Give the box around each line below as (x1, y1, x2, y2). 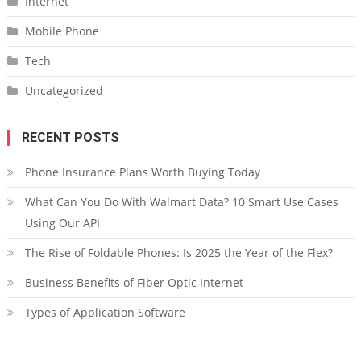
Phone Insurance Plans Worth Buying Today (24, 164, 260, 180)
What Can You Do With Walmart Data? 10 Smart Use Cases (24, 194, 338, 210)
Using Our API (24, 215, 100, 231)
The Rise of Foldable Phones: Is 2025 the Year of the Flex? (24, 245, 333, 261)
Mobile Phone (24, 23, 99, 39)
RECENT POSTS (21, 130, 119, 146)
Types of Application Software (24, 305, 185, 321)
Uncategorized (24, 83, 103, 99)
